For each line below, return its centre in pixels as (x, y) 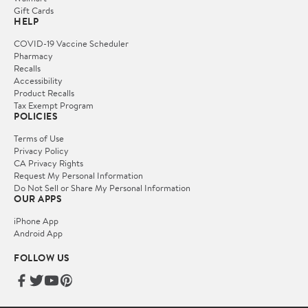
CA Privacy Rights (48, 163)
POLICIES (36, 116)
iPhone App (36, 220)
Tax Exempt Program (54, 105)
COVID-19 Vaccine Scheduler (71, 43)
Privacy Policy (41, 150)
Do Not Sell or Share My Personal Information (102, 187)
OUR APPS (38, 198)
